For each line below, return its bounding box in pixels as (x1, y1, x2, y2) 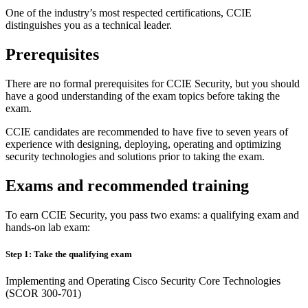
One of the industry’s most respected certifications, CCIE (5, 7, 252, 19)
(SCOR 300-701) (5, 287, 81, 300)
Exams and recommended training (5, 177, 249, 195)
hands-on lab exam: (5, 221, 90, 234)
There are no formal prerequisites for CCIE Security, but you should (5, 78, 300, 90)
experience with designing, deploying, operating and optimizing (5, 138, 281, 151)
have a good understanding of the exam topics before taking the (5, 90, 280, 102)
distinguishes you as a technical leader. (5, 19, 172, 32)
